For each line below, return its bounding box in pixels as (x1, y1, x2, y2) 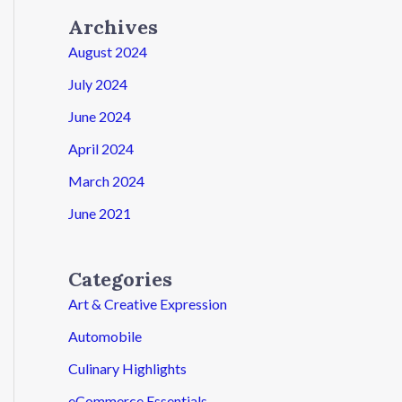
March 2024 (68, 171, 144, 189)
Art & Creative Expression (68, 294, 227, 312)
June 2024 (68, 107, 131, 125)
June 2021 (68, 204, 131, 222)
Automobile (68, 327, 142, 345)
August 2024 (68, 42, 147, 60)
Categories (68, 266, 172, 292)
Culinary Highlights (68, 359, 187, 377)
